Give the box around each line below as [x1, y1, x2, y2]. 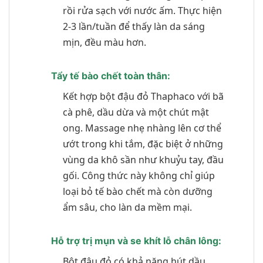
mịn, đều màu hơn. [62, 35, 146, 49]
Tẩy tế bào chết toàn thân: [50, 69, 170, 82]
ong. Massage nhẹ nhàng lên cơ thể [62, 121, 221, 134]
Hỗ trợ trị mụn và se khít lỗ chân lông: [50, 234, 221, 247]
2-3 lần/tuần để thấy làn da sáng [62, 19, 205, 33]
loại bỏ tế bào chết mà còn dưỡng [62, 184, 213, 198]
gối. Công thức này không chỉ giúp [62, 168, 215, 182]
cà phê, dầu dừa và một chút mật [62, 105, 209, 119]
